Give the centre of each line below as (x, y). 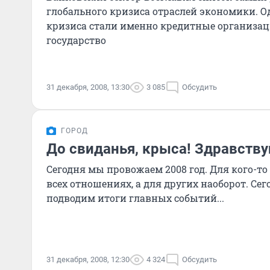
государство (76, 40)
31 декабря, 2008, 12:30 (88, 259)
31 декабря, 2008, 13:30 (88, 87)
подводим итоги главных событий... (135, 198)
